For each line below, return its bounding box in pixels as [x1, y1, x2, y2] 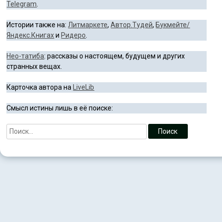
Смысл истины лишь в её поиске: [6, 104, 113, 112]
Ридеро [61, 31, 86, 40]
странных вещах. [6, 62, 62, 71]
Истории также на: [6, 21, 68, 29]
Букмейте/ [156, 21, 190, 29]
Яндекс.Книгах [6, 31, 55, 40]
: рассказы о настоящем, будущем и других [44, 52, 185, 60]
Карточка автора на [6, 83, 73, 92]
